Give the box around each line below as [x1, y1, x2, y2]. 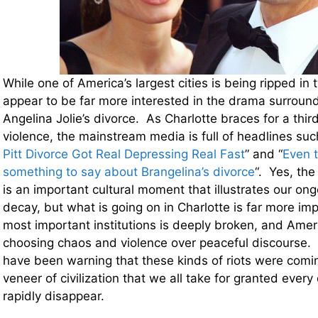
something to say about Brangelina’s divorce [3, 165, 255, 180]
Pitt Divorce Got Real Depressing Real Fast [3, 147, 245, 162]
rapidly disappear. [3, 289, 104, 304]
